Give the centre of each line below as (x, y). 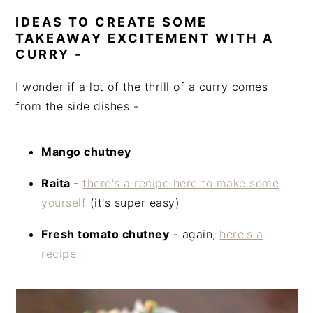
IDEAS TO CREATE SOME (112, 22)
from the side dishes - (77, 106)
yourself (66, 202)
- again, (195, 234)
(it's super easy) (135, 202)
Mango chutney (86, 151)
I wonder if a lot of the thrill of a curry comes (142, 86)
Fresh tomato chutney (105, 234)
